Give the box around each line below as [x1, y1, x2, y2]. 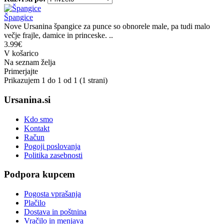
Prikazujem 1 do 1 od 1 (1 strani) [4, 76, 107, 85]
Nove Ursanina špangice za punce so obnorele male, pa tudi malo [4, 22, 210, 31]
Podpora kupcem [4, 169, 75, 180]
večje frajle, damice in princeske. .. [4, 31, 113, 40]
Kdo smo [24, 114, 53, 123]
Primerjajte [4, 67, 38, 76]
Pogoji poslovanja [24, 141, 80, 150]
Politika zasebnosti [24, 150, 82, 159]
